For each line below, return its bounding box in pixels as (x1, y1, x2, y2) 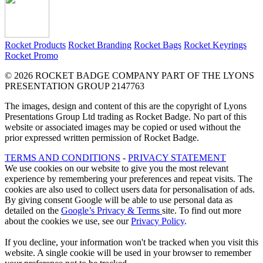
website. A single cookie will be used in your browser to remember (5, 247, 251, 258)
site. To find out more (162, 205, 241, 215)
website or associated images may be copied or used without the (5, 122, 241, 132)
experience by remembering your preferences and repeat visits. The (5, 173, 252, 184)
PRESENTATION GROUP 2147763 (5, 80, 144, 91)
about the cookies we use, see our (5, 215, 131, 226)
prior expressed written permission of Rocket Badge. (5, 132, 199, 143)
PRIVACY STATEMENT (128, 152, 226, 163)
